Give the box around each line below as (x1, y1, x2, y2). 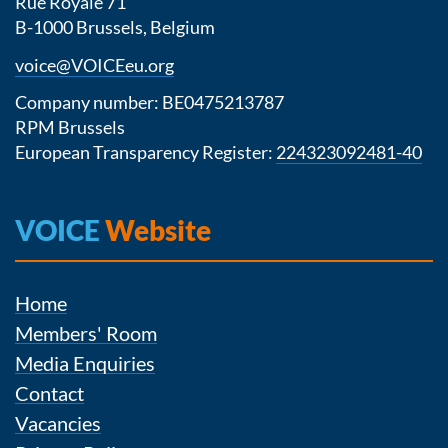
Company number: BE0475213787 (15, 91, 287, 113)
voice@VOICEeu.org (15, 53, 174, 76)
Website (100, 213, 211, 247)
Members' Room (15, 321, 157, 345)
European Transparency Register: (15, 141, 276, 163)
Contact (15, 381, 84, 405)
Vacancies (15, 411, 101, 435)
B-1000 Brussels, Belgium (15, 16, 215, 38)
